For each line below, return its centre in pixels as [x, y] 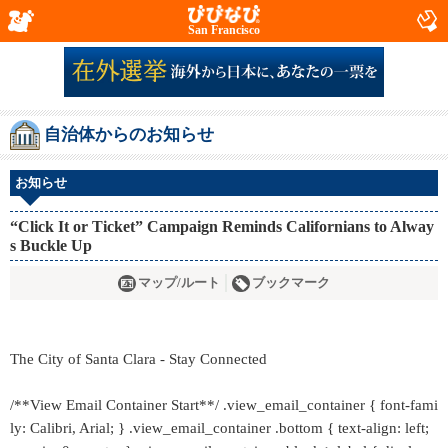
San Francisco [224, 30]
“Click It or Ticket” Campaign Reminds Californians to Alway [222, 226]
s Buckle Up [51, 245]
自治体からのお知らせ [129, 134]
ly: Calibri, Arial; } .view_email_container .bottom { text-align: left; [219, 428]
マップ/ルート [179, 283]
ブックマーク [291, 283]
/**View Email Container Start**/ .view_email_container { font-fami [224, 405]
